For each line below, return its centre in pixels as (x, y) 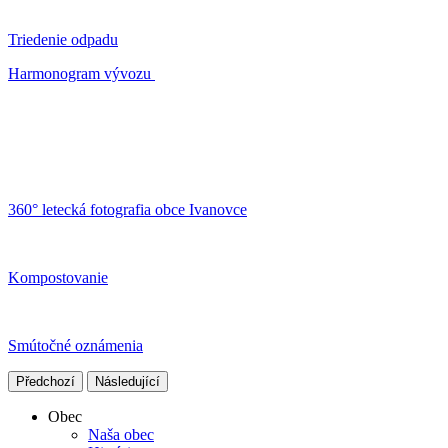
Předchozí (45, 382)
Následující (127, 382)
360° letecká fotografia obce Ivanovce (127, 210)
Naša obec (121, 435)
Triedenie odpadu (63, 40)
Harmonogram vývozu (81, 74)
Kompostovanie (58, 278)
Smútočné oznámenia (75, 346)
